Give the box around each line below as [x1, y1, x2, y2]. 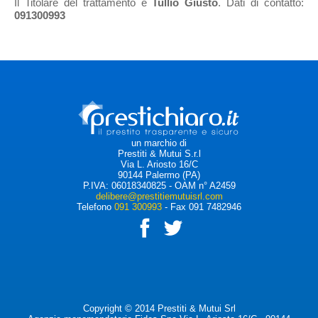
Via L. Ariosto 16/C [120, 158, 198, 170]
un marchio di [131, 137, 187, 148]
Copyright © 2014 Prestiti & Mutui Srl [82, 302, 236, 314]
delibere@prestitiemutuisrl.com [95, 190, 223, 202]
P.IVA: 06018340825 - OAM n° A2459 [82, 180, 236, 191]
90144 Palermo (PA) [118, 169, 200, 180]
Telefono [77, 201, 114, 212]
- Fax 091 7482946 [162, 201, 241, 212]
